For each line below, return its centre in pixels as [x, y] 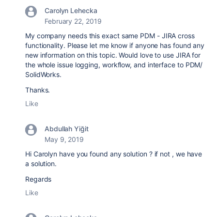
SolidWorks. [44, 74]
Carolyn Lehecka [71, 10]
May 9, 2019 [64, 139]
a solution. [41, 163]
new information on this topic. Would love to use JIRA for [113, 55]
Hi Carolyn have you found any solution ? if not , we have [114, 154]
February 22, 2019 [73, 21]
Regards [39, 179]
